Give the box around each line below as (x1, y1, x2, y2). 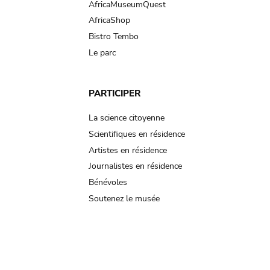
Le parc (89, 46, 116, 58)
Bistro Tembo (89, 31, 139, 42)
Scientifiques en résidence (89, 128, 185, 140)
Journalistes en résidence (89, 160, 182, 172)
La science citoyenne (89, 112, 165, 124)
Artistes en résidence (89, 144, 167, 156)
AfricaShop (89, 14, 130, 27)
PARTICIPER (89, 87, 140, 99)
